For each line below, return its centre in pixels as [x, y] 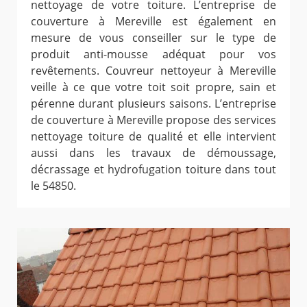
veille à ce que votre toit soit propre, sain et [153, 87]
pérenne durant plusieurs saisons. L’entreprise [153, 104]
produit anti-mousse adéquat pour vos [153, 54]
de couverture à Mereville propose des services [153, 120]
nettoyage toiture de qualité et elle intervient [153, 137]
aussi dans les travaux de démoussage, [153, 153]
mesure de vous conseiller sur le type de [153, 38]
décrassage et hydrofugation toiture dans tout [153, 170]
